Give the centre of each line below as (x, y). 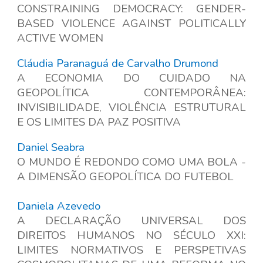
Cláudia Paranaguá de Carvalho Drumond (118, 63)
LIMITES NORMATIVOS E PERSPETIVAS (131, 250)
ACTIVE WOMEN (60, 38)
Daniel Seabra (51, 147)
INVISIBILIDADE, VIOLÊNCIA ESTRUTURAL (131, 107)
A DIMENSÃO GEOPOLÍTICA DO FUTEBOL (126, 176)
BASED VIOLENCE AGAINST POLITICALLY (131, 23)
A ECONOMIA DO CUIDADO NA (131, 78)
